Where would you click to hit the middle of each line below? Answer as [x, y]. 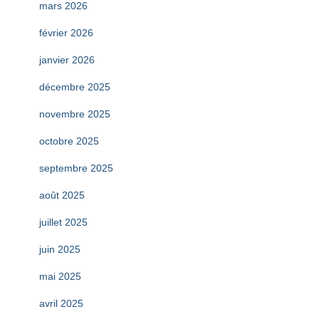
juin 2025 [60, 249]
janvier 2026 [67, 59]
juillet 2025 [63, 222]
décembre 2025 [75, 87]
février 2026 [66, 32]
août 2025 [62, 195]
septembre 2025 [76, 168]
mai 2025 [60, 276]
